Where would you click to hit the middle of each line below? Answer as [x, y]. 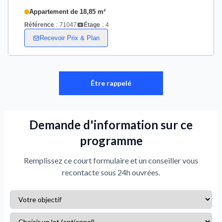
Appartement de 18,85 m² [67, 12]
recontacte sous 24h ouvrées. [111, 172]
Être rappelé [111, 83]
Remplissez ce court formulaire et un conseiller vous [111, 160]
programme [111, 140]
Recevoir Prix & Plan [70, 38]
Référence [39, 25]
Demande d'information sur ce [111, 125]
